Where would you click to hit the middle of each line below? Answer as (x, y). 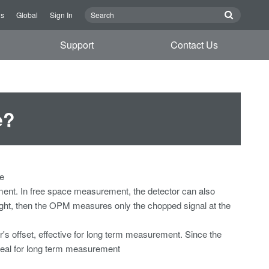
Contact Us (194, 45)
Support (77, 45)
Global (27, 15)
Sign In (61, 15)
